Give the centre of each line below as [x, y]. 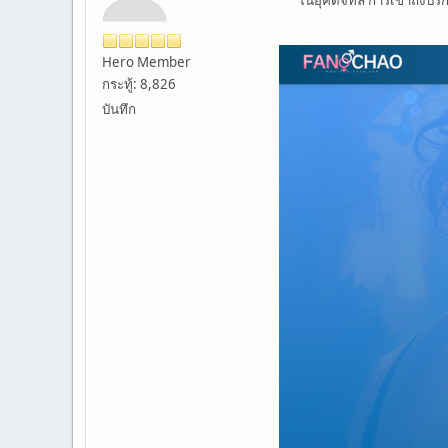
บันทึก [119, 108]
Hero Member [146, 61]
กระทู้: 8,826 [139, 83]
